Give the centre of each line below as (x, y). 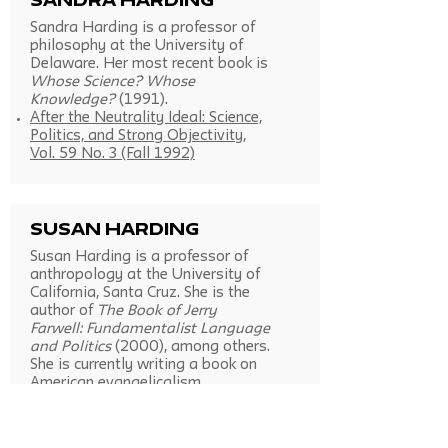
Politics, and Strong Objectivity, (138, 136)
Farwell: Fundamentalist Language (150, 329)
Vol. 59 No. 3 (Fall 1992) (112, 154)
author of (63, 311)
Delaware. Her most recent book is (149, 64)
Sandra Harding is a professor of (142, 28)
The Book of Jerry (157, 311)
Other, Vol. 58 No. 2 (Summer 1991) (151, 437)
